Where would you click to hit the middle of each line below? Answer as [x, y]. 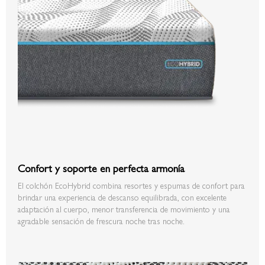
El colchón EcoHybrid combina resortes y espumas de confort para [131, 185]
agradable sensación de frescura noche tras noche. [101, 220]
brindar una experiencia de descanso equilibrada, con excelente [122, 197]
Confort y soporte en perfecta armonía [104, 167]
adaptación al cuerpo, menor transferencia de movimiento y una [124, 209]
